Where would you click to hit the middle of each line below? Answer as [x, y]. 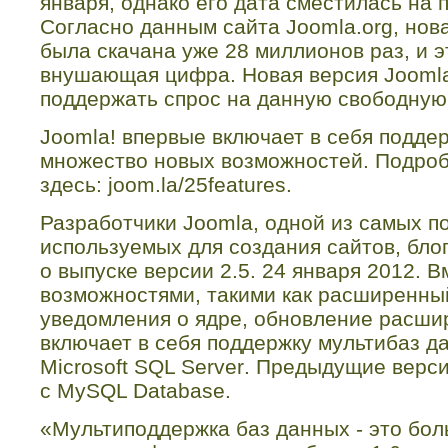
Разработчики [111, 223]
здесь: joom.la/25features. [166, 185]
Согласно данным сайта [163, 27]
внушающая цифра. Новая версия [212, 75]
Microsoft [84, 367]
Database [179, 391]
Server [212, 367]
